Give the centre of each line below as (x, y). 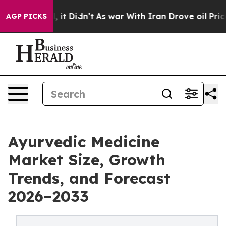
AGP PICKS (26, 16)
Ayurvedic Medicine (84, 142)
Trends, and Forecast (89, 178)
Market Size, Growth (87, 160)
